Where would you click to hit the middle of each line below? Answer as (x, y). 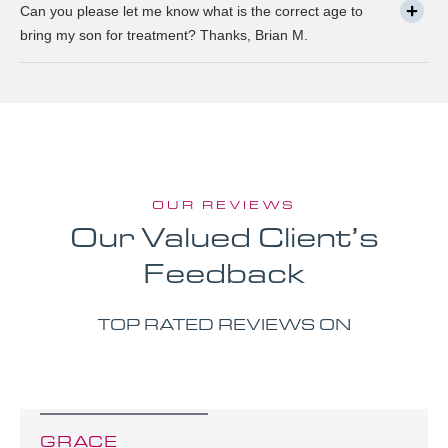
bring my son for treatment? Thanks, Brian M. (164, 35)
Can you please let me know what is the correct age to (191, 11)
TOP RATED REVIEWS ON (224, 324)
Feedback (224, 272)
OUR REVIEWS (224, 205)
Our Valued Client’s (224, 236)
